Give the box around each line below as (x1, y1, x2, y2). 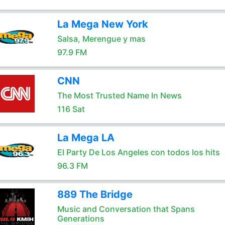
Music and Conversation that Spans (57, 204, 195, 214)
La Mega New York (57, 18, 148, 30)
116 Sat (57, 104, 85, 114)
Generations (57, 213, 104, 223)
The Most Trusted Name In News (57, 90, 182, 100)
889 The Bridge (57, 188, 133, 200)
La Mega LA (57, 132, 115, 144)
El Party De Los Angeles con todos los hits (57, 147, 220, 157)
